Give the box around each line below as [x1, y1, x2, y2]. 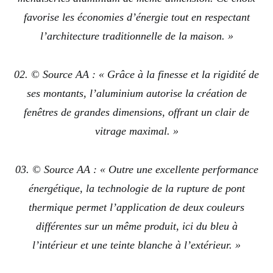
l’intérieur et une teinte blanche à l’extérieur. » [32, 239, 241, 252]
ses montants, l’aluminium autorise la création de [26, 87, 247, 100]
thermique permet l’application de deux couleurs [29, 201, 244, 214]
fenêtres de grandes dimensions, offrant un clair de [24, 106, 249, 119]
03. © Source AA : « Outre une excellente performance [15, 163, 258, 176]
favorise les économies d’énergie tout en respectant [23, 11, 250, 24]
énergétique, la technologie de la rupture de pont [28, 182, 245, 195]
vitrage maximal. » [94, 125, 179, 138]
